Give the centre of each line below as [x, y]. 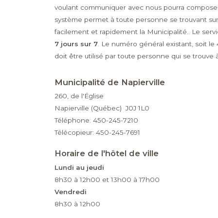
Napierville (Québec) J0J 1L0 [102, 108]
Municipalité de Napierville [109, 82]
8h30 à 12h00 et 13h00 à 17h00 [107, 180]
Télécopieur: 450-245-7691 [97, 133]
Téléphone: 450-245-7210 [96, 120]
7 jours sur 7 [76, 44]
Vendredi [70, 192]
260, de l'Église [79, 96]
